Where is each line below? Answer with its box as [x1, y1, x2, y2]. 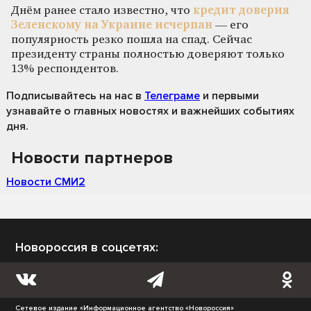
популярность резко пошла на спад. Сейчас [11, 33, 252, 46]
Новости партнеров [11, 147, 173, 168]
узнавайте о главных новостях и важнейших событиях [6, 103, 294, 118]
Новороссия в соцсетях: [15, 239, 158, 255]
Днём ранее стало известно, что [11, 4, 193, 17]
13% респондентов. [11, 62, 119, 75]
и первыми [200, 88, 259, 103]
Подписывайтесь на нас [6, 88, 133, 103]
